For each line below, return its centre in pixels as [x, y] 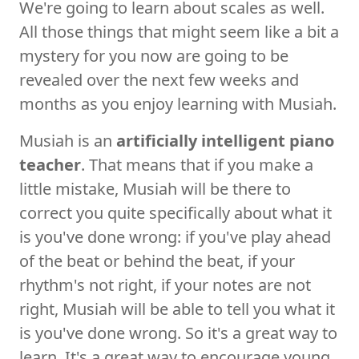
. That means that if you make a [197, 164]
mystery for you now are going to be [154, 55]
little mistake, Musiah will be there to [155, 188]
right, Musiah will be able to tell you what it [177, 309]
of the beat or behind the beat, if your [157, 260]
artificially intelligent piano [225, 140]
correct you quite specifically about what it [175, 212]
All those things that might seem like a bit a [179, 31]
